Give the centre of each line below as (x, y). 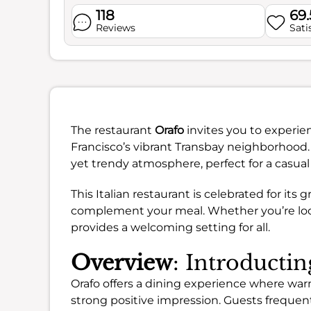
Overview (122, 263)
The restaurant (113, 130)
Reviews (115, 28)
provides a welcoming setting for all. (170, 227)
